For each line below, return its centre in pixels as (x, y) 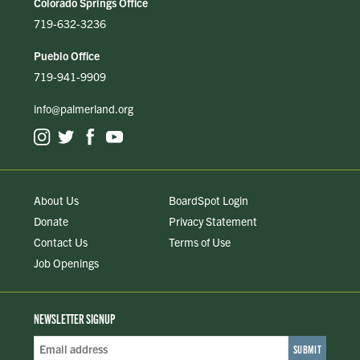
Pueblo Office (67, 56)
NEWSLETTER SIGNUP (75, 319)
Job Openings (66, 263)
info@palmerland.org (84, 109)
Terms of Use (199, 242)
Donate (51, 221)
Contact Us (61, 242)
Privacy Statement (213, 221)
